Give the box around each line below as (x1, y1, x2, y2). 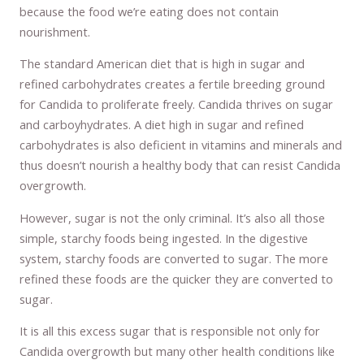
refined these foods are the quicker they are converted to (19, 270, 334, 287)
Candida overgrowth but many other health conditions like (19, 343, 336, 360)
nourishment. (19, 23, 91, 40)
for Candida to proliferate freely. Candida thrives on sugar (19, 96, 334, 113)
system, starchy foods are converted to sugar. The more (19, 249, 329, 266)
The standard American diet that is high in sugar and (19, 55, 305, 72)
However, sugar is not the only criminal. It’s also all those (19, 209, 326, 226)
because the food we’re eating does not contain (19, 2, 279, 19)
